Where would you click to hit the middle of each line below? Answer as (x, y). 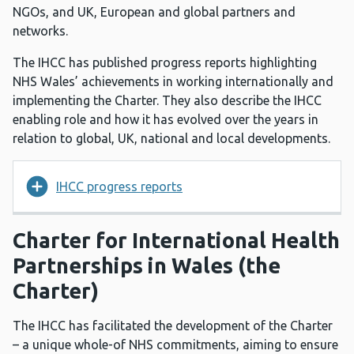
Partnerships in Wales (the (147, 266)
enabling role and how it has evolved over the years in (166, 120)
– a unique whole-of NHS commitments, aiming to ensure (175, 345)
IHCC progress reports (119, 187)
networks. (40, 31)
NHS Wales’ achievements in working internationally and (173, 82)
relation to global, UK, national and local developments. (171, 139)
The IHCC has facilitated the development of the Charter (173, 326)
